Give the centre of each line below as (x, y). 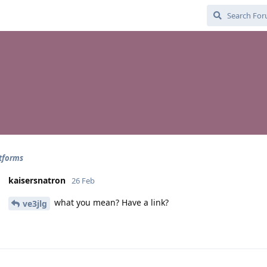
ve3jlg (35, 203)
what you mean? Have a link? (110, 202)
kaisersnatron (37, 180)
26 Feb (83, 181)
